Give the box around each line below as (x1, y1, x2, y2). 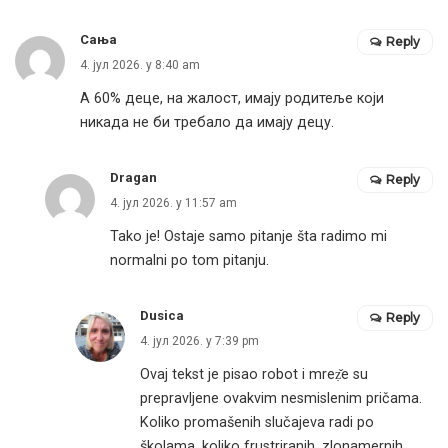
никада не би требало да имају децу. (80, 114, 334, 132)
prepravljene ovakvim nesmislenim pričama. (140, 390, 422, 408)
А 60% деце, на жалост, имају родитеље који (80, 90, 384, 108)
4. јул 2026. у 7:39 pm (140, 334, 259, 349)
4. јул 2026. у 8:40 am (80, 58, 200, 73)
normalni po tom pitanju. (110, 252, 269, 270)
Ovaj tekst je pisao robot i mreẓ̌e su (140, 366, 368, 384)
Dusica (140, 308, 184, 324)
